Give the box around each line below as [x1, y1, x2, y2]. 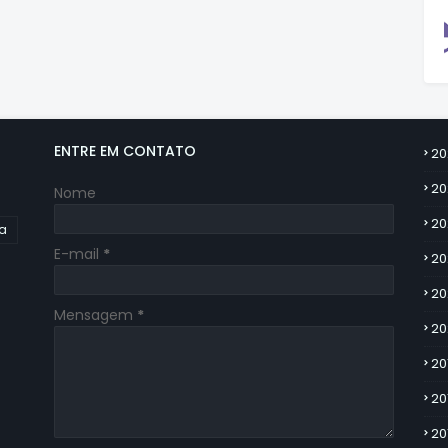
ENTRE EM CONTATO [54, 141, 196, 161]
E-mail [54, 244, 103, 264]
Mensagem [54, 305, 137, 325]
